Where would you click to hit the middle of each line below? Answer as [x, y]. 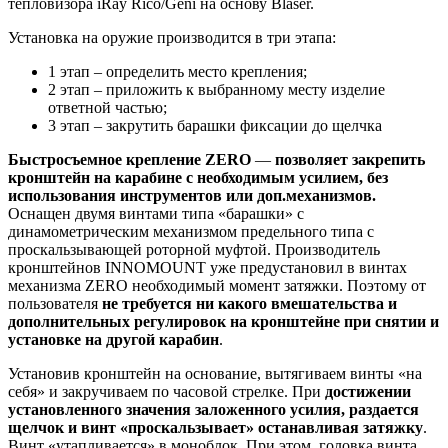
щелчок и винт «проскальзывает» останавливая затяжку [215, 427]
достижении [366, 391]
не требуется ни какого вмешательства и [249, 303]
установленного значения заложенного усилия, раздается [213, 409]
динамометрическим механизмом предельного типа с [191, 231]
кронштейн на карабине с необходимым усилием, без [198, 177]
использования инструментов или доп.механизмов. [192, 195]
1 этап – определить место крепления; [177, 71]
